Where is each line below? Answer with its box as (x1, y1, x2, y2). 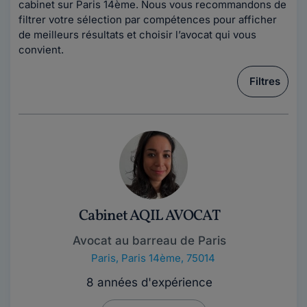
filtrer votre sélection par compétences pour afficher (19, 13, 277, 26)
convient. (19, 43, 64, 56)
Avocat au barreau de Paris (73, 234, 226, 247)
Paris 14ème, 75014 (121, 251, 215, 265)
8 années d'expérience (86, 275, 212, 289)
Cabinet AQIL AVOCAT (79, 206, 220, 227)
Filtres (249, 75, 280, 88)
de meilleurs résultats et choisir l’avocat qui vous (19, 28, 256, 41)
